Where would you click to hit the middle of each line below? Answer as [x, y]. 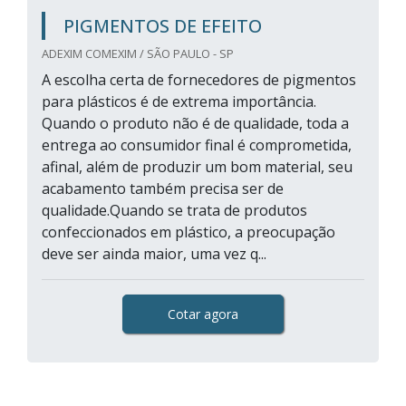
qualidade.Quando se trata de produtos [174, 210]
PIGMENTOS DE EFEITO [163, 26]
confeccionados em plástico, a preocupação [188, 232]
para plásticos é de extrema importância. [179, 101]
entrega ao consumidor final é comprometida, [197, 145]
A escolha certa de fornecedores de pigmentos [199, 80]
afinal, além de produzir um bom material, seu [197, 167]
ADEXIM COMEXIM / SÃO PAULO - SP [138, 53]
